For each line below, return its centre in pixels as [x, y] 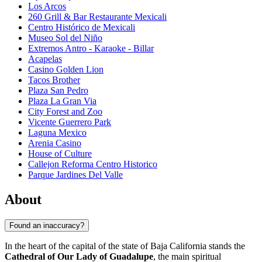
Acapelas [45, 59]
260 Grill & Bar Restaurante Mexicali [97, 17]
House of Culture [60, 154]
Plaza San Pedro [58, 91]
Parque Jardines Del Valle [75, 175]
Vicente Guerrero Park [70, 122]
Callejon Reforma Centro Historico [93, 164]
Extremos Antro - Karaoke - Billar [91, 49]
